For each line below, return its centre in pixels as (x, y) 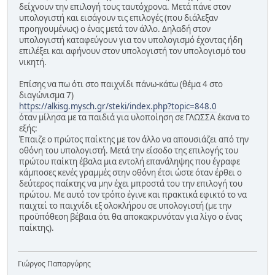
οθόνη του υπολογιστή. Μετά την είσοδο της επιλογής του (129, 150)
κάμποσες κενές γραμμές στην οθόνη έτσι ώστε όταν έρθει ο (130, 172)
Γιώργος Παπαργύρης (54, 264)
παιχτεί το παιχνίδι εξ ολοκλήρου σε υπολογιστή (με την (125, 205)
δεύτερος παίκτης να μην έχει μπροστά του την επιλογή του (131, 183)
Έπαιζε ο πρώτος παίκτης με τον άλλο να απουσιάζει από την (134, 139)
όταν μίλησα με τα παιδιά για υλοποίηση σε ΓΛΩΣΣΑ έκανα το (134, 117)
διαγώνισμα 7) (46, 95)
